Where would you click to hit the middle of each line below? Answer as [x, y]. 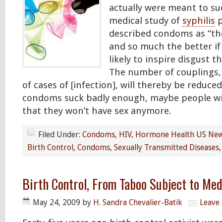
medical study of [146, 21]
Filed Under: [60, 135]
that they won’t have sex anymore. [97, 111]
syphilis [199, 21]
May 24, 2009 [56, 202]
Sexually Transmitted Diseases [166, 147]
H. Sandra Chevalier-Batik [138, 202]
